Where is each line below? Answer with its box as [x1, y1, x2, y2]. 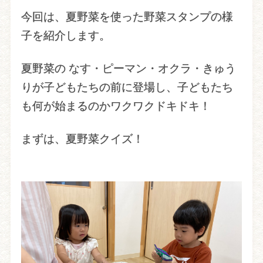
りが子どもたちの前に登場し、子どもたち [21, 80, 233, 93]
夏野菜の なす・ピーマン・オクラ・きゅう [21, 62, 236, 75]
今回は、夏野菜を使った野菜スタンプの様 [21, 10, 233, 23]
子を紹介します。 [21, 29, 110, 42]
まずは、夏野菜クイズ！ [21, 132, 144, 145]
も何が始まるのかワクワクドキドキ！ [21, 99, 211, 112]
